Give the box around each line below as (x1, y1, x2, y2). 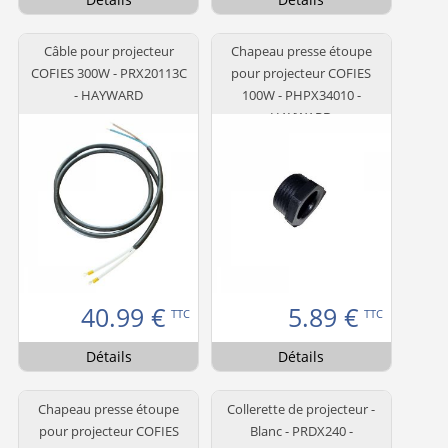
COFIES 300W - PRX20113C (30, 64, 187, 83)
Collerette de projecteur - (227, 399, 376, 418)
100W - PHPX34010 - (241, 86, 361, 105)
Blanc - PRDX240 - (249, 421, 353, 440)
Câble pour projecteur (43, 42, 174, 61)
